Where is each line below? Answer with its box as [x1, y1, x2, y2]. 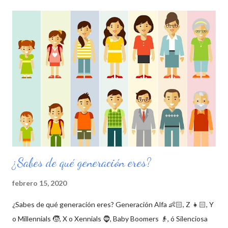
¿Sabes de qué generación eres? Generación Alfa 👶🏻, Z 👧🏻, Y [12, 200, 214, 209]
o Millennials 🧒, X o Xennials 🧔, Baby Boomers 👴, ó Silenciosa [12, 214, 208, 223]
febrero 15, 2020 [12, 179, 67, 188]
